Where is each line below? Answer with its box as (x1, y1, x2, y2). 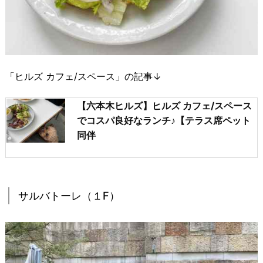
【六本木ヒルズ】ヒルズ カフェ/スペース (77, 99, 252, 112)
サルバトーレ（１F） (18, 188, 120, 202)
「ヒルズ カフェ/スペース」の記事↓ (5, 70, 161, 82)
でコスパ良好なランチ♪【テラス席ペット (77, 114, 251, 126)
